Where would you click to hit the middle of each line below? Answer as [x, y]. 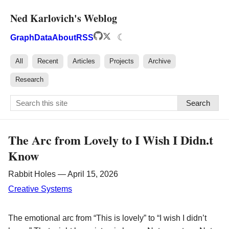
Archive [159, 61]
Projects [122, 61]
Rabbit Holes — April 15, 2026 [63, 174]
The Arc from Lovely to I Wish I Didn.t [111, 140]
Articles [84, 61]
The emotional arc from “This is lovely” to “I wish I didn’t [107, 218]
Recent [48, 61]
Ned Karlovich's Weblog [64, 18]
